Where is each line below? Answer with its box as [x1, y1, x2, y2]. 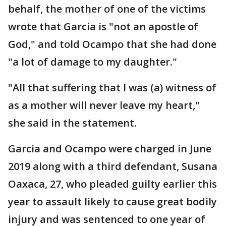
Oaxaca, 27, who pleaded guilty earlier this [8, 177, 217, 191]
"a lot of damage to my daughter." [8, 55, 177, 69]
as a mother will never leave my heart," [8, 98, 200, 112]
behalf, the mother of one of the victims [8, 2, 206, 16]
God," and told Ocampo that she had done [8, 37, 216, 51]
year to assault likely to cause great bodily [8, 195, 217, 208]
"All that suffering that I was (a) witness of [8, 81, 216, 94]
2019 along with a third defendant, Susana [8, 159, 217, 173]
